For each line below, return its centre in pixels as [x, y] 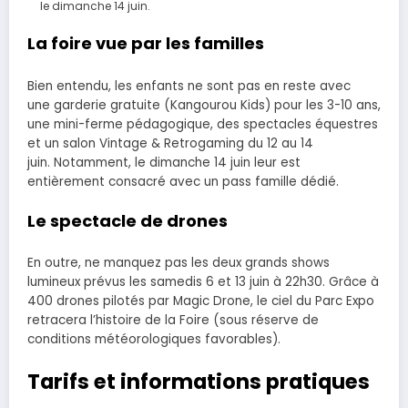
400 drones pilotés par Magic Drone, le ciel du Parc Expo [201, 301]
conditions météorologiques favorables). [154, 340]
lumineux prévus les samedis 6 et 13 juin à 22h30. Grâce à [203, 282]
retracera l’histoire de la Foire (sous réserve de [173, 321]
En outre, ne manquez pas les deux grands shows [178, 263]
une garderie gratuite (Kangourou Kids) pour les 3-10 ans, [204, 105]
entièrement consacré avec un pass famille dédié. [183, 181]
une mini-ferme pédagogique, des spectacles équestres [203, 124]
